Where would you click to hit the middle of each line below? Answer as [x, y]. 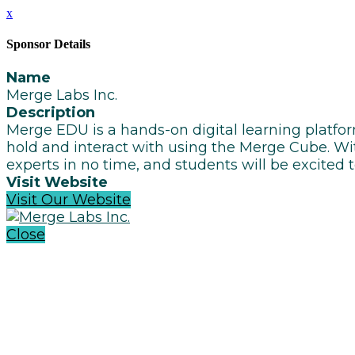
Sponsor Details [48, 44]
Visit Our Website [69, 199]
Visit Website [57, 182]
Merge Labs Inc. [62, 95]
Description [51, 112]
